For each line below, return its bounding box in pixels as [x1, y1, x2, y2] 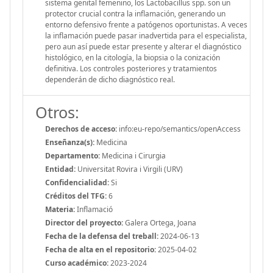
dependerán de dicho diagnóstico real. [45, 74, 175, 85]
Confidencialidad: [45, 177, 109, 188]
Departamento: [45, 150, 100, 161]
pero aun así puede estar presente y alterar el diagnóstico [45, 41, 241, 52]
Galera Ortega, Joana [123, 217, 196, 228]
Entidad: [45, 163, 76, 174]
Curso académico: [45, 257, 108, 268]
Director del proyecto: [45, 217, 123, 228]
